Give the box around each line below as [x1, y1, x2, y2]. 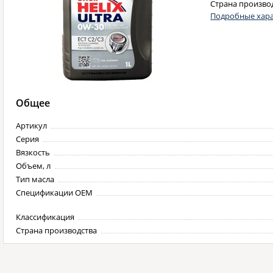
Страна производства [16, 225, 97, 236]
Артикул [16, 120, 47, 131]
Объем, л [16, 160, 51, 171]
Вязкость [16, 147, 50, 158]
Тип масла [16, 174, 54, 185]
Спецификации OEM [16, 187, 93, 198]
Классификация [16, 211, 74, 222]
